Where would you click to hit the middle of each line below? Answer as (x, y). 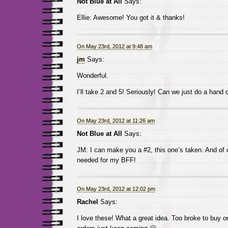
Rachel (87, 202)
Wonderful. (92, 76)
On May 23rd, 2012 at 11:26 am (116, 121)
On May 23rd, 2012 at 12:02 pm (116, 189)
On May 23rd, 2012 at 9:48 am (114, 46)
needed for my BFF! (106, 160)
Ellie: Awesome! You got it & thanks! (131, 18)
